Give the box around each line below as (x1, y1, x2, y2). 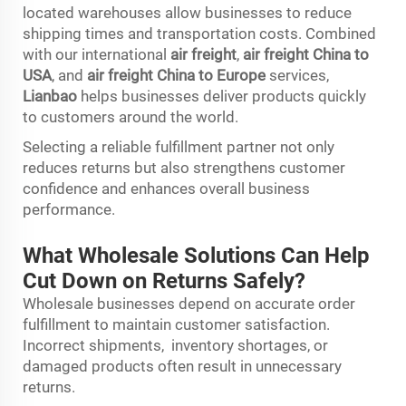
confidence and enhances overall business (23, 179, 310, 198)
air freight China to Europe (87, 65, 266, 84)
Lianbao (23, 86, 77, 105)
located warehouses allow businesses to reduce (23, 3, 352, 22)
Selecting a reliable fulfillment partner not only (23, 137, 334, 156)
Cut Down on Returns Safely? (23, 267, 311, 294)
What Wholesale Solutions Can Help (23, 242, 370, 268)
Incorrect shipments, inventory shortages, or (23, 335, 328, 354)
